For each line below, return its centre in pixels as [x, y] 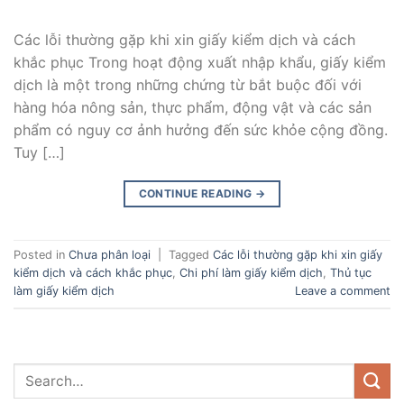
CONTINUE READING [197, 193]
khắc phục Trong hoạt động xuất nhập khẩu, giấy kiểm [200, 62]
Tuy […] [39, 152]
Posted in [41, 254]
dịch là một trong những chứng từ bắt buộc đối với [188, 84]
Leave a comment [343, 290]
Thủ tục [351, 272]
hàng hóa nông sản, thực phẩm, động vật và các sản [193, 107]
